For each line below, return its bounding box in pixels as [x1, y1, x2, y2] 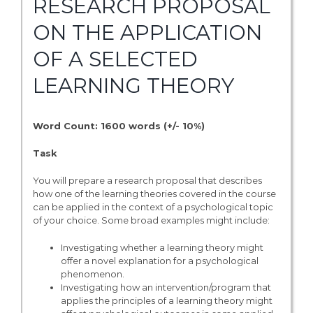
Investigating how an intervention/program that [60, 282, 271, 293]
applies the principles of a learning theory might [60, 295, 272, 307]
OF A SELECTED [32, 46, 198, 71]
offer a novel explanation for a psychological [60, 255, 259, 267]
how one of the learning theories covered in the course [32, 188, 276, 200]
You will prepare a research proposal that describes [32, 175, 262, 187]
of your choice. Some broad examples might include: [32, 214, 270, 226]
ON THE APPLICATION [32, 20, 262, 45]
